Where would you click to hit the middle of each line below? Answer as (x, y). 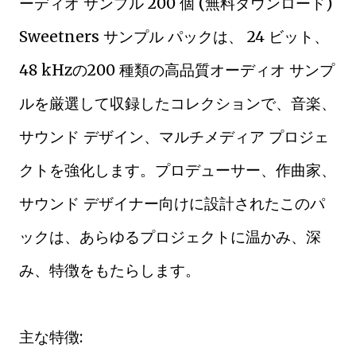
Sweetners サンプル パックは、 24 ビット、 (174, 37)
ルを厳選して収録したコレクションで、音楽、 (178, 103)
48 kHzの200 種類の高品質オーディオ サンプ (177, 70)
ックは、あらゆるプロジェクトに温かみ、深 (170, 237)
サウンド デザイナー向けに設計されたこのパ (172, 203)
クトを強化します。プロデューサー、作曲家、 (178, 170)
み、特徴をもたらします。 (110, 270)
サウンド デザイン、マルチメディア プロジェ (174, 137)
